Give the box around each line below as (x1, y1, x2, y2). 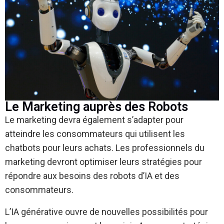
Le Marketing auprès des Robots (5, 99, 188, 114)
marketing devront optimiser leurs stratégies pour (5, 156, 202, 167)
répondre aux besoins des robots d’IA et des (5, 170, 179, 181)
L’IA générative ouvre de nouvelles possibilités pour (5, 206, 208, 217)
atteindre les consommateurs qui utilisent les (5, 128, 185, 139)
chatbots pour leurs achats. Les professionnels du (5, 142, 204, 153)
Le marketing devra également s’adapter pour (5, 114, 183, 125)
